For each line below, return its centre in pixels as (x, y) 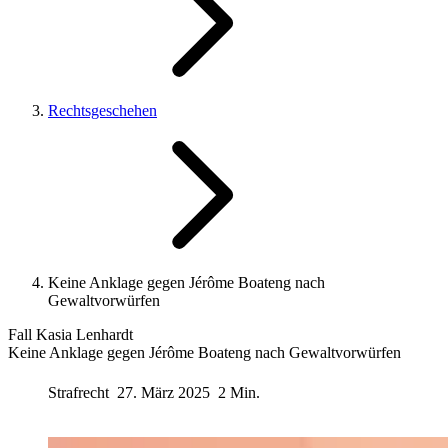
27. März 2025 (163, 392)
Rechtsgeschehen (102, 110)
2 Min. (239, 392)
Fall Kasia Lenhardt (70, 334)
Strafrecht (80, 392)
